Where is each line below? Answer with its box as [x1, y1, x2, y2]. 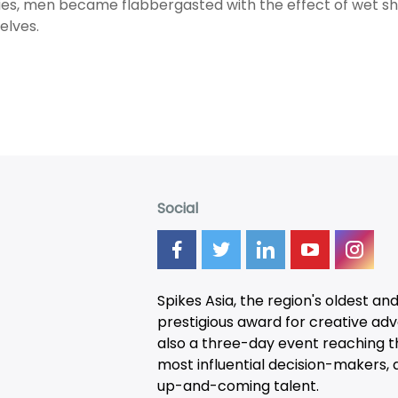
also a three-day [157, 332, 279, 354]
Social [157, 197, 199, 219]
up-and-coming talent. [157, 375, 320, 396]
